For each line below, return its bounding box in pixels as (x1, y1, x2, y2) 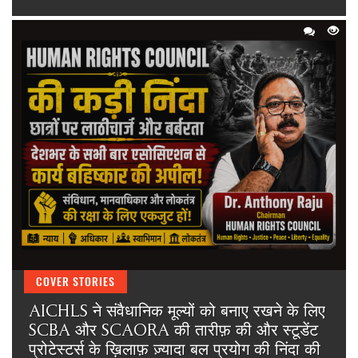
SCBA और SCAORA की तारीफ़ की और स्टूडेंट (28, 320, 318, 340)
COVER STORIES (36, 274, 115, 289)
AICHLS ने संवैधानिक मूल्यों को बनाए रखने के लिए (28, 301, 325, 320)
